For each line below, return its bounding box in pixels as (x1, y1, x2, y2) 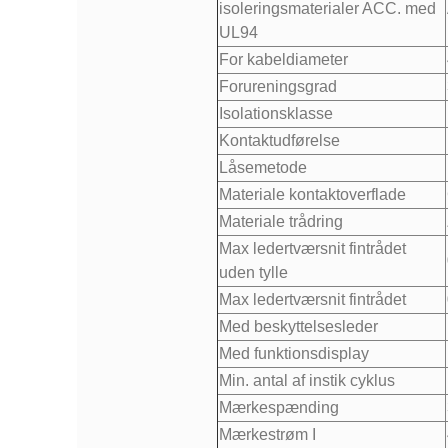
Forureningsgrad (218, 78, 337, 96)
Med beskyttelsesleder (218, 318, 378, 336)
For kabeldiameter (218, 51, 348, 69)
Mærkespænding (218, 399, 339, 417)
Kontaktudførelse (218, 132, 340, 150)
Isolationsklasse (218, 105, 333, 123)
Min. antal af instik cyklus (218, 372, 395, 390)
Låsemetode (218, 159, 307, 177)
